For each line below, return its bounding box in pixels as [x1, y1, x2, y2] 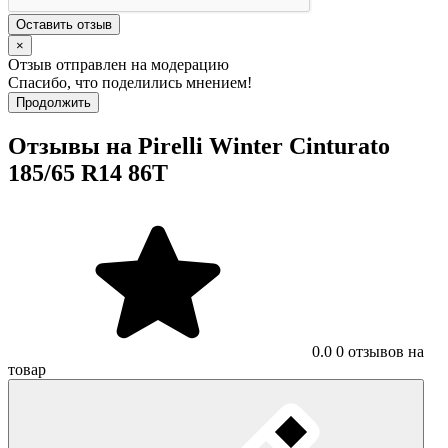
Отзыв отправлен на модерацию [8, 56, 229, 74]
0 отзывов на [336, 343, 424, 361]
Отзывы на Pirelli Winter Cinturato [8, 133, 390, 160]
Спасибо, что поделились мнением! [8, 74, 252, 92]
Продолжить [16, 95, 91, 111]
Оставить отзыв [16, 17, 112, 33]
